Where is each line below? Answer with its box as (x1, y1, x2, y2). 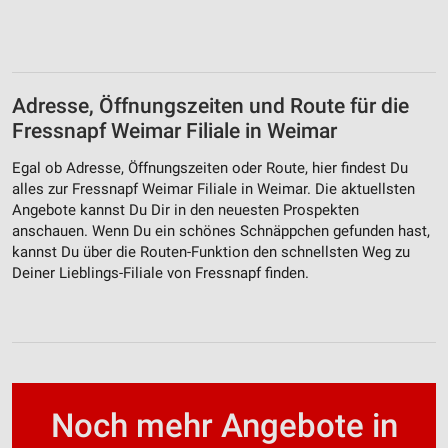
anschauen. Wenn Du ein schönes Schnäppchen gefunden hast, (12, 222, 430, 241)
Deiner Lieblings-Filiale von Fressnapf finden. (12, 264, 309, 283)
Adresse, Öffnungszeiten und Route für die (12, 93, 409, 118)
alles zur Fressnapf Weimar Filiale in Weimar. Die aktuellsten (12, 180, 415, 199)
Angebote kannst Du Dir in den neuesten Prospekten (12, 201, 359, 220)
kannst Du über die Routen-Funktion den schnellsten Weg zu (12, 243, 410, 262)
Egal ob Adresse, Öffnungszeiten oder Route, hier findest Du (12, 159, 408, 178)
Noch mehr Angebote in (50, 405, 398, 445)
